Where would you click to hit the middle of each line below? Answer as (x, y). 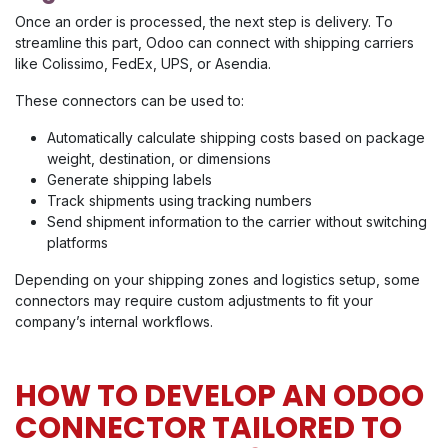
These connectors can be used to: (129, 101)
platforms (77, 243)
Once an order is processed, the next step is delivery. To (204, 22)
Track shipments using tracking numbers (179, 201)
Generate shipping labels (129, 180)
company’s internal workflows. (114, 322)
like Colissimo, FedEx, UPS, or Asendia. (143, 64)
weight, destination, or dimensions (159, 159)
